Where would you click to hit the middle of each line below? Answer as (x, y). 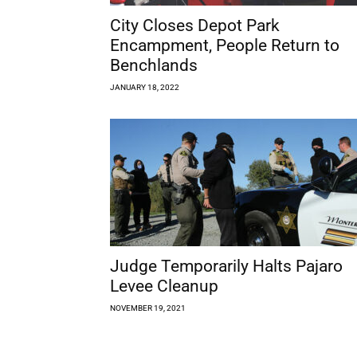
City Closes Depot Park (195, 25)
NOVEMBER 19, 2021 (148, 308)
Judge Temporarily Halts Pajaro (226, 266)
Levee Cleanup (164, 286)
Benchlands (154, 65)
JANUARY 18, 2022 (145, 87)
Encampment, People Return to (225, 45)
